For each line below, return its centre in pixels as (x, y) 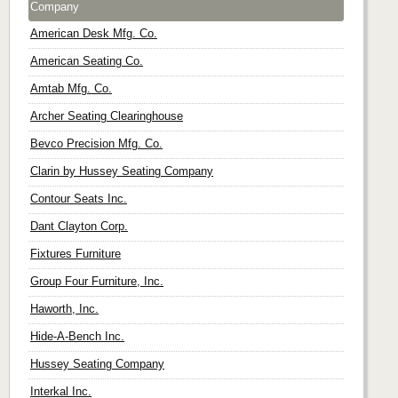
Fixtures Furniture (76, 253)
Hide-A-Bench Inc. (77, 336)
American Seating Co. (87, 60)
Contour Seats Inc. (79, 198)
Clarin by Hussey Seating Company (122, 171)
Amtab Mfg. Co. (71, 88)
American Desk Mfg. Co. (94, 33)
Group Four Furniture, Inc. (97, 281)
